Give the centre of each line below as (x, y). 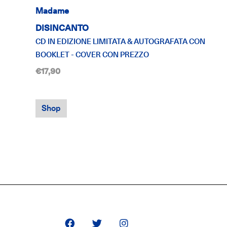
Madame (52, 11)
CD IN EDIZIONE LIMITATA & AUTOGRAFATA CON (120, 42)
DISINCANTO (62, 28)
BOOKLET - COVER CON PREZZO (92, 55)
